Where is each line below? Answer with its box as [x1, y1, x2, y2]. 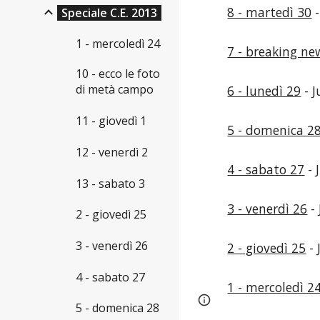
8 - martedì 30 [227, 4, 312, 21]
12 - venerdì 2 [76, 144, 148, 160]
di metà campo [76, 81, 154, 98]
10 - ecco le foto [76, 66, 160, 82]
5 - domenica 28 [76, 300, 159, 316]
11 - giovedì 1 [76, 113, 146, 129]
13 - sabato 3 [76, 175, 145, 191]
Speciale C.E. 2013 [61, 4, 157, 21]
